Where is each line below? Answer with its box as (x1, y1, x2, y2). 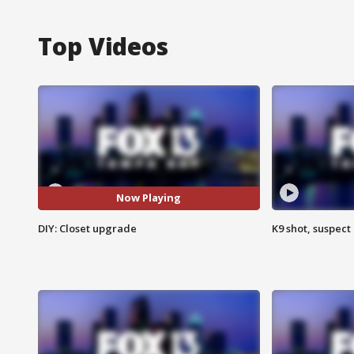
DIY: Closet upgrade (38, 220, 137, 235)
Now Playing (116, 190, 182, 205)
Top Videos (38, 29, 168, 62)
